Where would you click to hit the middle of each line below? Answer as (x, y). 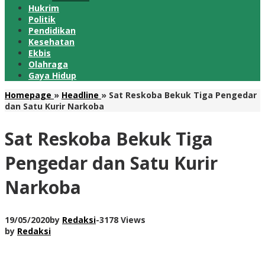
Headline (80, 95)
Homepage (28, 95)
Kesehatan (51, 42)
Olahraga (48, 64)
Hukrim (44, 8)
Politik (42, 19)
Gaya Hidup (52, 75)
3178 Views (122, 219)
